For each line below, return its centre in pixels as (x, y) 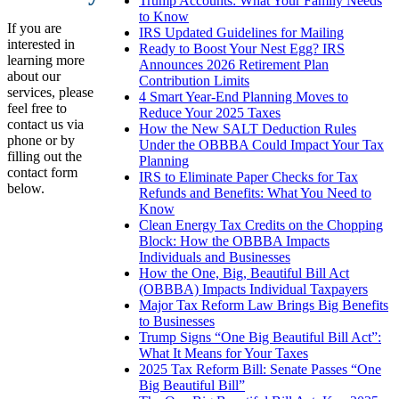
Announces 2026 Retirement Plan (234, 65)
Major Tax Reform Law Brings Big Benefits (264, 305)
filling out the (45, 157)
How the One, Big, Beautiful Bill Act (244, 273)
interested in (41, 45)
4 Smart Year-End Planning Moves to (244, 97)
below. (26, 189)
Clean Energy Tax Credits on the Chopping (261, 225)
